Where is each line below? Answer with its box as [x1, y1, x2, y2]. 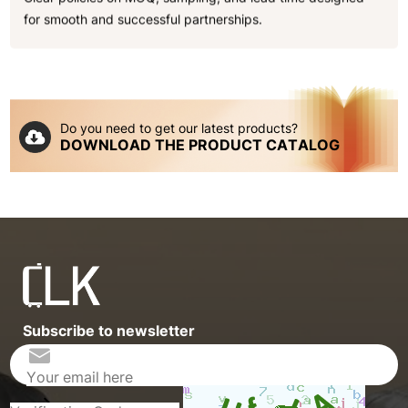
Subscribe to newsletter [23, 321, 196, 340]
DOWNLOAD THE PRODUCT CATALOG [60, 135, 341, 154]
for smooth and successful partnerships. [24, 11, 263, 27]
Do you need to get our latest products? [60, 119, 299, 136]
